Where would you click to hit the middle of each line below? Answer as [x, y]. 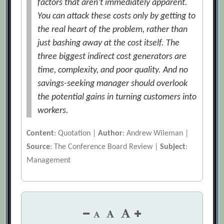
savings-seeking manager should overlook [113, 84]
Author [110, 134]
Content [40, 134]
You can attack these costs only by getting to [117, 16]
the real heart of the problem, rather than [113, 30]
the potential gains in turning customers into [117, 97]
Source [38, 147]
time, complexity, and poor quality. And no [113, 70]
